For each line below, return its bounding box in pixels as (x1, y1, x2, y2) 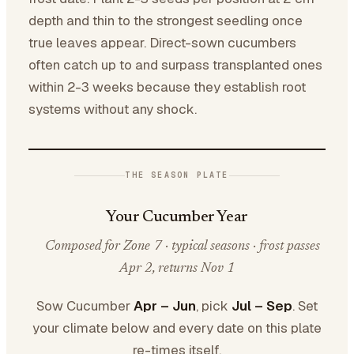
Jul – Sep (232, 297, 292, 314)
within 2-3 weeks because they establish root (28, 78, 306, 96)
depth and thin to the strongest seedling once (28, 12, 303, 29)
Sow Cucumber (36, 297, 134, 314)
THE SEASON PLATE (125, 170, 229, 180)
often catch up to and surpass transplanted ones (28, 56, 322, 73)
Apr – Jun (134, 297, 196, 314)
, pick (196, 297, 232, 314)
